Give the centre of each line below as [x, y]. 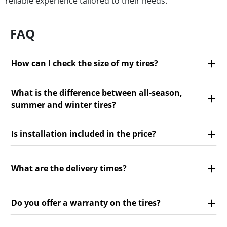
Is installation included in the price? [84, 134]
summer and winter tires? [64, 105]
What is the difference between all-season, [97, 92]
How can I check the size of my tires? [85, 64]
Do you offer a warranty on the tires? [86, 203]
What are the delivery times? [69, 168]
